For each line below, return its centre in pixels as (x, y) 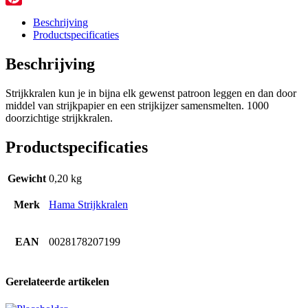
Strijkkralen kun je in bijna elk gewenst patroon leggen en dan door (151, 93)
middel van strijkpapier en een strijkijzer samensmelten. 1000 (137, 106)
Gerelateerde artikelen (57, 282)
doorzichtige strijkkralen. (59, 118)
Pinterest (24, 14)
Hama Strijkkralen (88, 204)
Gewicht (27, 178)
